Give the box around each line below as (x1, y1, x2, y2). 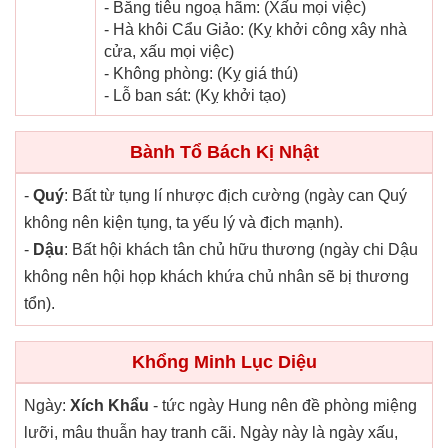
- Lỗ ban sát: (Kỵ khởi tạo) (104, 87, 286, 105)
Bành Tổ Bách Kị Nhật (129, 142, 319, 163)
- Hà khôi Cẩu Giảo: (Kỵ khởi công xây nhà (104, 21, 407, 39)
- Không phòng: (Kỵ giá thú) (104, 65, 298, 83)
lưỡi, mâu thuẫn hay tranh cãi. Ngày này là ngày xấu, (24, 424, 398, 442)
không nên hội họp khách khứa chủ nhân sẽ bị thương (24, 268, 409, 286)
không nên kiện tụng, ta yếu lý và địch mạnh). (24, 214, 343, 232)
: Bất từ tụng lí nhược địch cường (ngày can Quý (64, 187, 407, 205)
